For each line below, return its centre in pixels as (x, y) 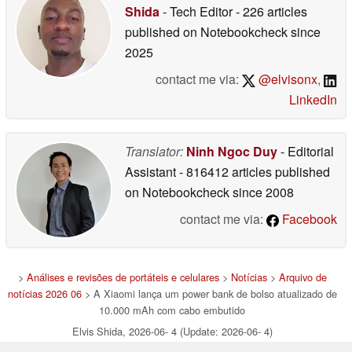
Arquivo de (302, 277)
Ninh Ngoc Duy (232, 151)
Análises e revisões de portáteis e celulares (123, 277)
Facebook (308, 218)
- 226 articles (271, 11)
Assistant (152, 171)
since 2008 (262, 192)
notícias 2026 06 (44, 293)
